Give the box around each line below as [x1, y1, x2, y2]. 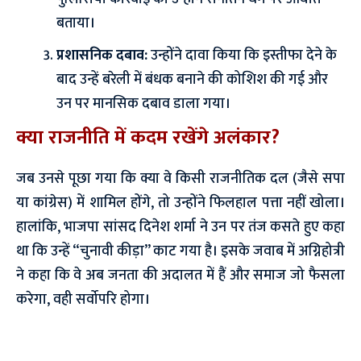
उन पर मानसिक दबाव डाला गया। [56, 91, 230, 116]
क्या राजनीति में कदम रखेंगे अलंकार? [16, 121, 280, 154]
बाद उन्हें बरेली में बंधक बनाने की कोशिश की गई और [56, 67, 328, 92]
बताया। [56, 10, 95, 35]
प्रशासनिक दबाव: [56, 43, 147, 68]
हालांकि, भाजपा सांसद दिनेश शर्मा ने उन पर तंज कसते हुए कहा [16, 214, 345, 239]
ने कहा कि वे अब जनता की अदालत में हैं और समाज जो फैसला [16, 263, 345, 288]
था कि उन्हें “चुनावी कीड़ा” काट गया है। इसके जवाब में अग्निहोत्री [16, 239, 345, 263]
